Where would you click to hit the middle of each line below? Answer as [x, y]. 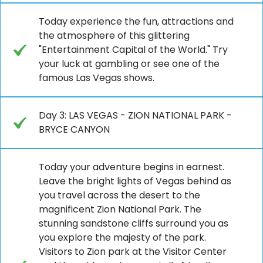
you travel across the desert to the [119, 195]
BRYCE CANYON [74, 129]
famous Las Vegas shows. [97, 77]
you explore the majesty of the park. [122, 237]
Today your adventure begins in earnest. [131, 167]
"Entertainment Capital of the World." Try [133, 49]
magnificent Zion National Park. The [120, 209]
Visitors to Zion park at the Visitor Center [133, 251]
